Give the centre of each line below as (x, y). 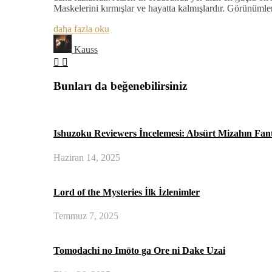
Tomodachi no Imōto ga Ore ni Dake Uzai (139, 251)
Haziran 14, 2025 (87, 157)
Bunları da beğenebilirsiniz (120, 86)
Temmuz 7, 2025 (86, 216)
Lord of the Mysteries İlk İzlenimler (127, 192)
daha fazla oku (81, 29)
